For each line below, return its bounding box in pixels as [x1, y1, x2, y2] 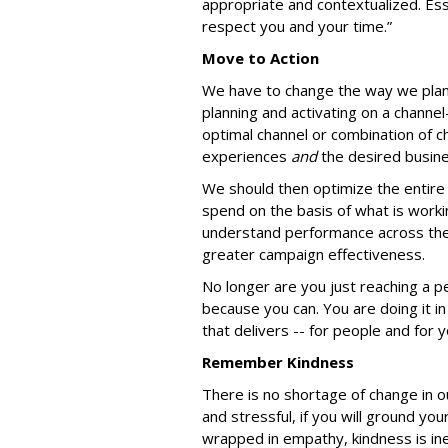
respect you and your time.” [202, 16, 392, 36]
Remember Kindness [202, 352, 354, 372]
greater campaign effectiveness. [202, 244, 433, 264]
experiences [202, 146, 291, 166]
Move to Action [202, 48, 319, 68]
